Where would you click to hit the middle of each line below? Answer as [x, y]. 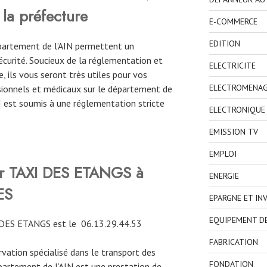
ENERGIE [224, 176]
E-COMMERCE [233, 22]
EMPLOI [223, 154]
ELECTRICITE [232, 66]
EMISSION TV [233, 132]
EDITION [224, 44]
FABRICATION [233, 242]
